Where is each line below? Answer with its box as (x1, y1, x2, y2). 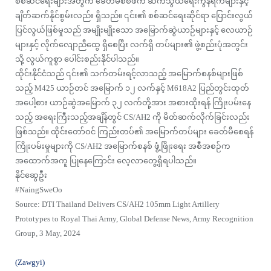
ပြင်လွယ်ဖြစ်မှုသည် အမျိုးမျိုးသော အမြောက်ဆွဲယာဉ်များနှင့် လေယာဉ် (15, 25, 253, 35)
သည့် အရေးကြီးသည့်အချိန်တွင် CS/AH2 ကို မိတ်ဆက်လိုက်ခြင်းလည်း (15, 113, 250, 122)
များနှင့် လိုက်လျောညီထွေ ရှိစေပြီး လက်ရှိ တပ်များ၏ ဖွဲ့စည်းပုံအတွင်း (15, 40, 248, 50)
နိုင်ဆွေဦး (15, 171, 47, 180)
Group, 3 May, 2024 (15, 229, 80, 238)
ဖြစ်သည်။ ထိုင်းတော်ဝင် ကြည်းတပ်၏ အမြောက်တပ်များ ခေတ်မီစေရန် (15, 127, 253, 137)
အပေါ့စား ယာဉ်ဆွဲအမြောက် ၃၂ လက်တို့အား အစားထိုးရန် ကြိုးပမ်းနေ (15, 98, 251, 108)
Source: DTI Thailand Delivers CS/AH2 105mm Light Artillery (15, 200, 220, 209)
